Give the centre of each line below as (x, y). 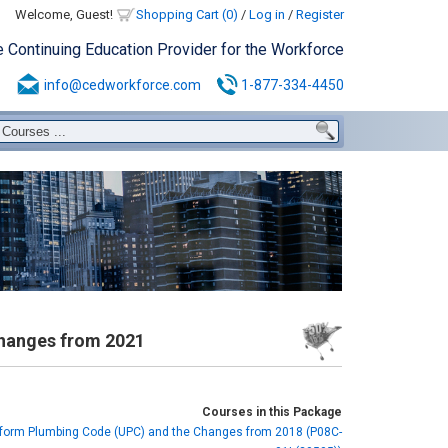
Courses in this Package (271, 412)
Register (319, 14)
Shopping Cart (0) (186, 14)
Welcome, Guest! (65, 14)
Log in (266, 14)
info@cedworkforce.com (122, 85)
